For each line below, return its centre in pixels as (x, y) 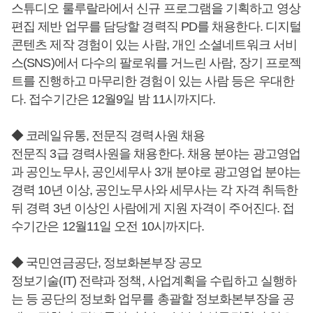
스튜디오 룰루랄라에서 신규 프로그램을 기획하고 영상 (156, 9)
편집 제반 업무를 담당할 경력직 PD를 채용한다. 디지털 (156, 27)
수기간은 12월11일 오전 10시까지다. (108, 227)
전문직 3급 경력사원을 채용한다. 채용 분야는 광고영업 (156, 154)
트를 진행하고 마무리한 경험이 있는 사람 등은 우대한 (153, 81)
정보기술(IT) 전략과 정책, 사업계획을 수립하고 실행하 (154, 281)
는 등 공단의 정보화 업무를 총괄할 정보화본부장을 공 (153, 299)
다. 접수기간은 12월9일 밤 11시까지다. (114, 100)
